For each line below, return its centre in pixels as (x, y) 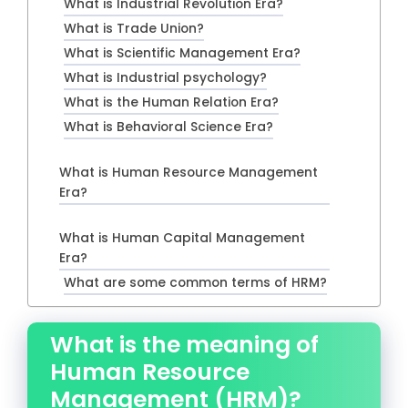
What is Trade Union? (133, 28)
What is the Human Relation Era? (171, 102)
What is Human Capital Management (183, 238)
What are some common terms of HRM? (195, 282)
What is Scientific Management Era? (182, 53)
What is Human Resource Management (189, 172)
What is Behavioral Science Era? (168, 127)
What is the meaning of (184, 344)
